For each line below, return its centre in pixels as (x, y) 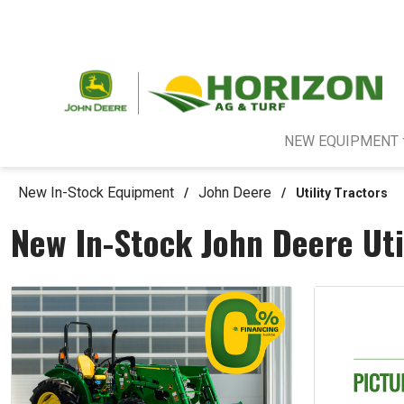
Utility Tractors (342, 193)
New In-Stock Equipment (96, 193)
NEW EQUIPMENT (341, 142)
